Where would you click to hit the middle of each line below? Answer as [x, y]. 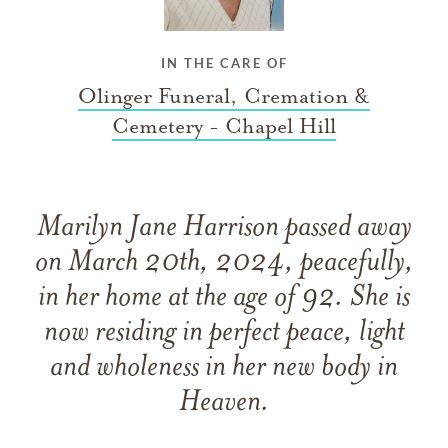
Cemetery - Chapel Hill [224, 125]
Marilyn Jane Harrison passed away [224, 228]
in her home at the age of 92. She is [224, 298]
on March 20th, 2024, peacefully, [224, 263]
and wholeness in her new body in [224, 368]
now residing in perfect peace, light [224, 333]
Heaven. [224, 403]
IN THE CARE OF [224, 62]
